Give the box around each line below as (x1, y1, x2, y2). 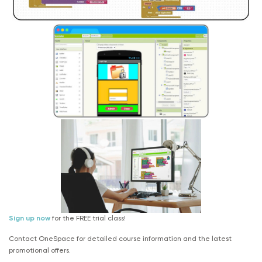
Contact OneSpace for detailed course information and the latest (9, 235, 232, 243)
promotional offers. (9, 247, 71, 255)
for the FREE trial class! (50, 214, 126, 222)
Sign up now (9, 214, 50, 222)
